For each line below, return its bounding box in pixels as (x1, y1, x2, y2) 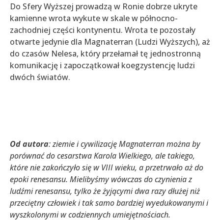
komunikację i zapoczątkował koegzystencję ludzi (10, 60, 195, 71)
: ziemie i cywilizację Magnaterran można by (49, 138, 200, 150)
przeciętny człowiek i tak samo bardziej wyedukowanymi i (10, 197, 208, 209)
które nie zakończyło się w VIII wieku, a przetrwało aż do (10, 162, 203, 173)
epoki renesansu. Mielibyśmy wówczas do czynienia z (10, 174, 192, 185)
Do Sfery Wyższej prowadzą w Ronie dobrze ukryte (10, 1, 197, 12)
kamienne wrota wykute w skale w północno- (10, 13, 178, 24)
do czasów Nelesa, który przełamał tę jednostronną (10, 48, 201, 59)
